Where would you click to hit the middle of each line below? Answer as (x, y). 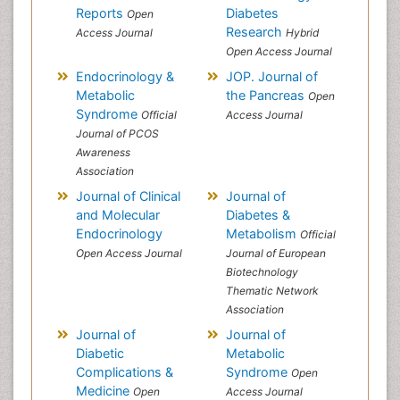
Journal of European (275, 253)
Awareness (103, 152)
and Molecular (117, 215)
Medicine (104, 391)
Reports (101, 13)
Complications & (124, 372)
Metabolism (262, 233)
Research (255, 32)
